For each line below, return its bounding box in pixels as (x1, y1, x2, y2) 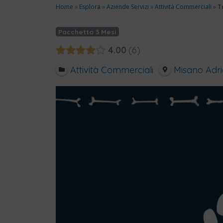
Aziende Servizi (107, 2, 149, 11)
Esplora (79, 2, 101, 11)
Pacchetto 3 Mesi (58, 27, 116, 36)
